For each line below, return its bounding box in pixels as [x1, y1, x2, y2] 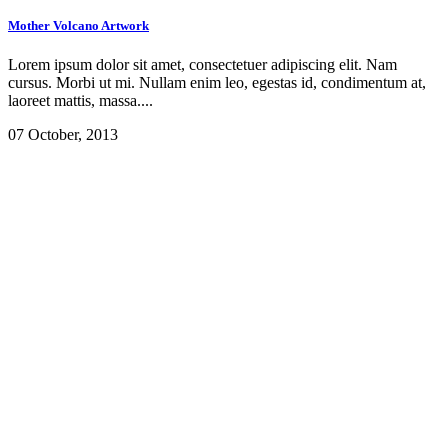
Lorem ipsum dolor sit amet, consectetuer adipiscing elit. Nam [8, 56, 397, 74]
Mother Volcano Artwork [8, 17, 149, 33]
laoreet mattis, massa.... [8, 92, 153, 110]
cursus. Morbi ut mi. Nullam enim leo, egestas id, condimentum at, [8, 74, 426, 92]
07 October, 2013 [8, 126, 118, 144]
